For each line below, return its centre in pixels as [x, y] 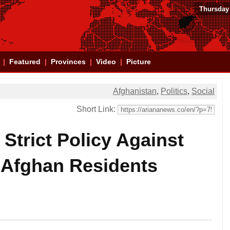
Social [203, 91]
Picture [139, 62]
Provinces [68, 62]
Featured [25, 62]
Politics [174, 91]
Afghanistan [135, 91]
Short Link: [97, 109]
